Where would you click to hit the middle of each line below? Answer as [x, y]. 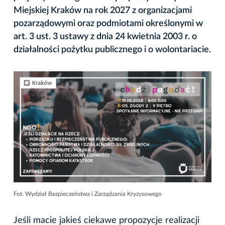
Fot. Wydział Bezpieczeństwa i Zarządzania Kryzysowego [88, 194]
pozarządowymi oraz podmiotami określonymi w [108, 23]
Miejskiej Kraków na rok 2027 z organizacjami [103, 10]
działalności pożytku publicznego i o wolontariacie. [112, 49]
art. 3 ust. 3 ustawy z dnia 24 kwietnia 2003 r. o [105, 36]
